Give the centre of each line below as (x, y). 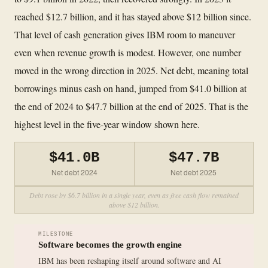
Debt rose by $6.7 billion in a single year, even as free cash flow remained (134, 195)
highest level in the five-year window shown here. (107, 124)
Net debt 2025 (194, 172)
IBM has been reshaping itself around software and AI (130, 260)
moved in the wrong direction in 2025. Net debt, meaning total (131, 70)
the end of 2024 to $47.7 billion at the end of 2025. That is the (131, 106)
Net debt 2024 (74, 172)
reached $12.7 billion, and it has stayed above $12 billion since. (133, 16)
